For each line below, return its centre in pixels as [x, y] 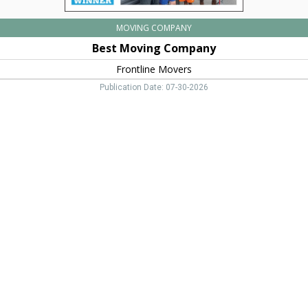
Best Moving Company [154, 48]
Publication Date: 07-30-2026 [154, 87]
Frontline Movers [154, 69]
